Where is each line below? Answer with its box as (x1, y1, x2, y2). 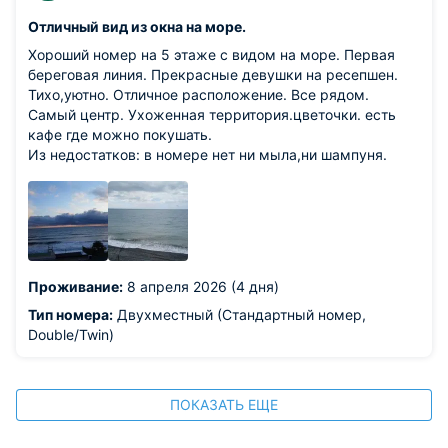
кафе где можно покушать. (28, 126, 212, 143)
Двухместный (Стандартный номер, (113, 306, 366, 323)
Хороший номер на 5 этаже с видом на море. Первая (28, 46, 395, 63)
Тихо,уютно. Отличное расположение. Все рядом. (28, 86, 369, 103)
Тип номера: (28, 306, 113, 323)
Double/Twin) (28, 326, 114, 343)
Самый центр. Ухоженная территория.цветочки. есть (28, 106, 396, 123)
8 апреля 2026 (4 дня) (123, 278, 279, 295)
